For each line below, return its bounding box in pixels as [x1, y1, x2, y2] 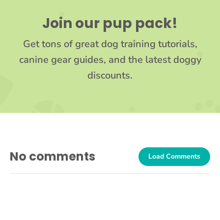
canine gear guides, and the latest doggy [19, 53, 201, 67]
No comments [10, 148, 95, 165]
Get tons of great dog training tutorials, [23, 37, 197, 51]
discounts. [87, 69, 133, 82]
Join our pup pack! [42, 14, 178, 33]
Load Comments [148, 152, 200, 162]
